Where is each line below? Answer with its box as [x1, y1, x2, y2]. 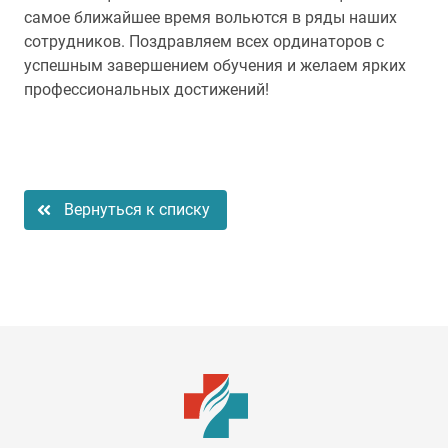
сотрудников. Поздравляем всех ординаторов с [24, 32, 384, 51]
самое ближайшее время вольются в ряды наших [24, 8, 397, 27]
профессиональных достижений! [24, 80, 269, 99]
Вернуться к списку [64, 200, 210, 219]
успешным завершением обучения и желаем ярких [24, 56, 406, 75]
